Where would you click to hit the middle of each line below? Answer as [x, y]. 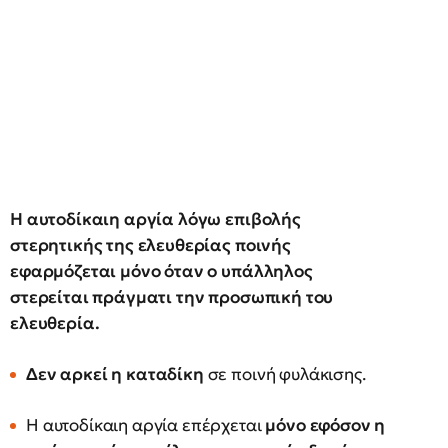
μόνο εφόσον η [325, 425]
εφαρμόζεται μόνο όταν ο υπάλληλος [161, 271]
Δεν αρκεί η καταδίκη [115, 374]
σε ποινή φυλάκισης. [284, 374]
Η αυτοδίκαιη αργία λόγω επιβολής [155, 219]
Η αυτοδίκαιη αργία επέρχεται [146, 425]
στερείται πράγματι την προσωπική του [172, 297]
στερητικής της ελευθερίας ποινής [150, 245]
